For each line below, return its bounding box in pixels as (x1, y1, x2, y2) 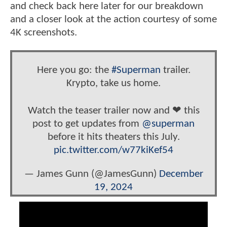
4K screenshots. (10, 27, 80, 39)
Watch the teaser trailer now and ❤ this (27, 105, 200, 116)
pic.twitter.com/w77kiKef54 (54, 144, 173, 156)
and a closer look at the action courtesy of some (10, 14, 217, 25)
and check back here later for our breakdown (10, 1, 203, 12)
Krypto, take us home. (66, 78, 161, 89)
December (159, 169, 203, 180)
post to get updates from (32, 118, 142, 129)
